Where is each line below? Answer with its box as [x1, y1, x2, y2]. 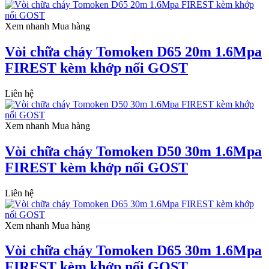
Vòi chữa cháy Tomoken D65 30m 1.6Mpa [5, 243, 262, 259]
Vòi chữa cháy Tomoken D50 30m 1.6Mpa [5, 143, 262, 159]
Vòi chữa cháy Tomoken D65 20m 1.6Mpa [5, 43, 262, 59]
